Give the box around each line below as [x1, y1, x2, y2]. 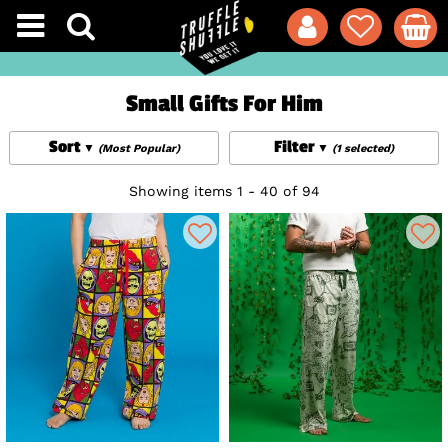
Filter [273, 137, 315, 158]
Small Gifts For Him [125, 90, 323, 119]
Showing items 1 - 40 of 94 [128, 183, 320, 200]
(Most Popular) [97, 142, 180, 156]
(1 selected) [331, 142, 394, 156]
